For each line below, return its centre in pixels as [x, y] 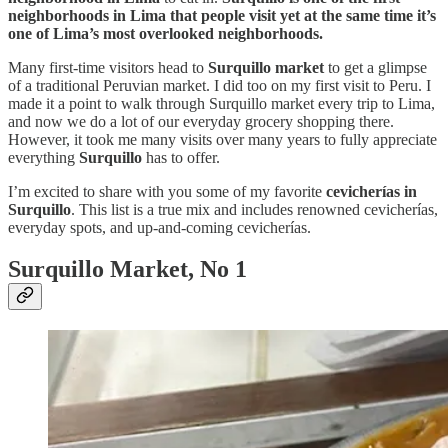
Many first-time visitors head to [108, 67]
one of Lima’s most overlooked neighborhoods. [165, 33]
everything [43, 157]
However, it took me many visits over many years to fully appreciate [222, 139]
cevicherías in [371, 191]
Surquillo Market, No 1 [127, 269]
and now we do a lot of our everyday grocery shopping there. [201, 121]
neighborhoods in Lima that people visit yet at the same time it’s [222, 15]
